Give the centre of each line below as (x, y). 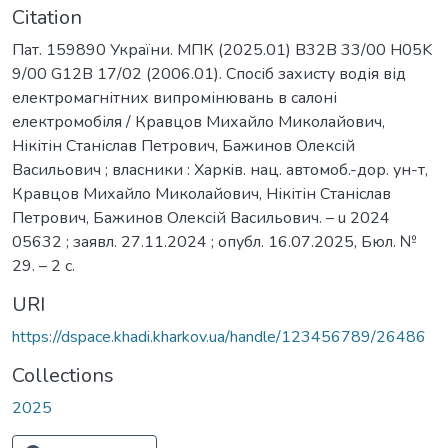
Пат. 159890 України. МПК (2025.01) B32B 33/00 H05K (222, 49)
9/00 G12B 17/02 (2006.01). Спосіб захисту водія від (209, 73)
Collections (63, 375)
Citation (47, 17)
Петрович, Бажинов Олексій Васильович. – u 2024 (201, 217)
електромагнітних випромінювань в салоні (174, 97)
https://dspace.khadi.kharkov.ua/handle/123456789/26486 (219, 336)
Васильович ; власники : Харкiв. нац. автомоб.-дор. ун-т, (220, 169)
